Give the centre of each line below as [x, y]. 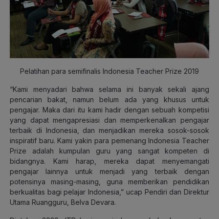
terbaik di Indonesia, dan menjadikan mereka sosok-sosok [109, 130]
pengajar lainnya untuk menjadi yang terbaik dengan [109, 171]
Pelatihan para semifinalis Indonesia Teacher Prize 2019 [109, 71]
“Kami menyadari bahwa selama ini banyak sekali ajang [109, 89]
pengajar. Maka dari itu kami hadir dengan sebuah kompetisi [109, 109]
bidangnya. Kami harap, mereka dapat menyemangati [109, 161]
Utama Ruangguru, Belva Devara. [63, 202]
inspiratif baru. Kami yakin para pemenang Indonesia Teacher [109, 140]
